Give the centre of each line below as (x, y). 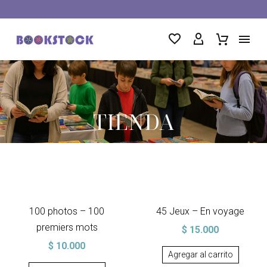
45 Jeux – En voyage (200, 211)
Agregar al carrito (200, 254)
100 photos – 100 (67, 211)
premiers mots (67, 227)
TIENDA (133, 122)
